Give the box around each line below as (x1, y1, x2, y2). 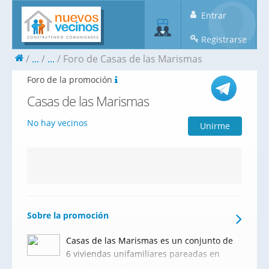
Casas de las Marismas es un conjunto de (66, 235, 233, 246)
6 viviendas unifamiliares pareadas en (66, 248, 220, 259)
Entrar (199, 10, 226, 21)
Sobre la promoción (27, 210, 109, 221)
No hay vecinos (27, 117, 88, 128)
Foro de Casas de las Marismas (63, 52, 202, 65)
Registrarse (199, 34, 247, 45)
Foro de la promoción (27, 74, 115, 85)
